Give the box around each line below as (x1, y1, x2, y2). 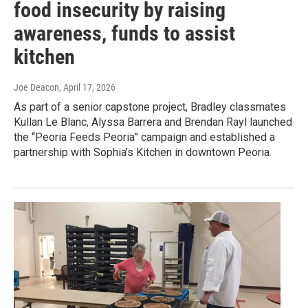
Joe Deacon (14, 82, 59, 93)
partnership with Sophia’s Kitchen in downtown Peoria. (14, 146, 272, 159)
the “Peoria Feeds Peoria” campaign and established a (14, 131, 275, 144)
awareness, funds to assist (14, 21, 235, 46)
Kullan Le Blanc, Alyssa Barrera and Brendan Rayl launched (14, 115, 292, 129)
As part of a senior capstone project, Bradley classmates (14, 100, 286, 114)
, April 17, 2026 (59, 82, 115, 93)
